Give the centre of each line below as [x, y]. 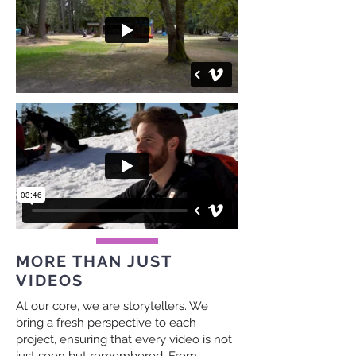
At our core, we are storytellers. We [112, 306]
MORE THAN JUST [94, 261]
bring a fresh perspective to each [106, 323]
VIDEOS [50, 281]
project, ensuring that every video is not [124, 339]
